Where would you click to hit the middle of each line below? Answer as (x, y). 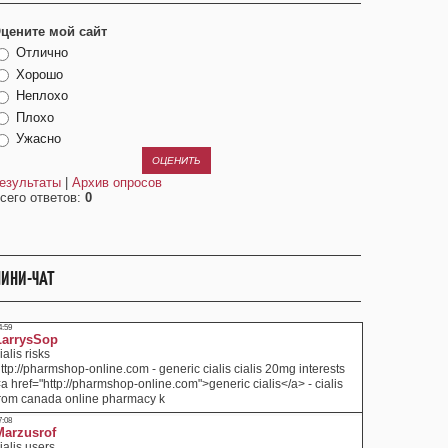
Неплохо (42, 96)
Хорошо (39, 74)
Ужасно (38, 139)
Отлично (42, 53)
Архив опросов (117, 182)
